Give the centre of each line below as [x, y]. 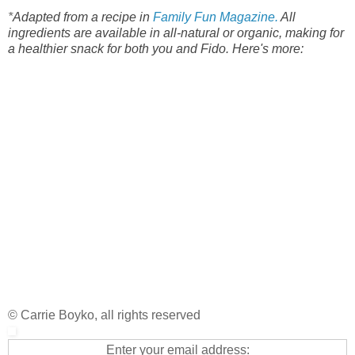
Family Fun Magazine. [216, 17]
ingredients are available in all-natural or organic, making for [176, 33]
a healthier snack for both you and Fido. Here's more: [156, 49]
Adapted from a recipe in [83, 17]
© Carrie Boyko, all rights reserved [104, 315]
